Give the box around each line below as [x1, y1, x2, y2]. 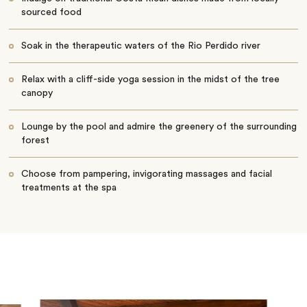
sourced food [21, 8, 82, 18]
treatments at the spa [21, 183, 116, 193]
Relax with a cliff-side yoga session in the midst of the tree [21, 75, 280, 85]
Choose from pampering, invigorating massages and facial [21, 169, 272, 180]
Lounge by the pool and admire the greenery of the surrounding [21, 122, 297, 132]
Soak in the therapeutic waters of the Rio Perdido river [21, 41, 260, 51]
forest [21, 136, 49, 146]
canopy [21, 88, 53, 99]
